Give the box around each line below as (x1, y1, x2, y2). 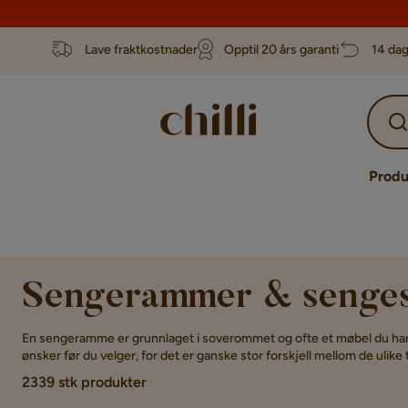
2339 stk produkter (22, 373, 147, 391)
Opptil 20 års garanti (224, 41, 339, 57)
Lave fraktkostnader (85, 41, 198, 57)
